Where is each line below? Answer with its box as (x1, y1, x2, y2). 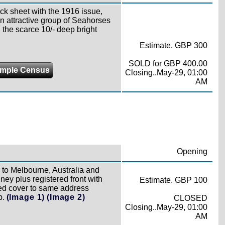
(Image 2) (47, 192, 85, 201)
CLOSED (173, 193, 207, 202)
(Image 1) (6, 192, 45, 201)
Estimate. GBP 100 (139, 175, 207, 184)
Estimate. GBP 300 (139, 41, 207, 50)
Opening (176, 147, 207, 156)
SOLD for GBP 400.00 (128, 59, 207, 68)
